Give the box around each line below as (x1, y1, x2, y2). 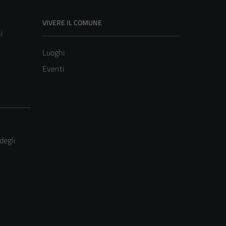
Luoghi (42, 46, 65, 59)
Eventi (42, 63, 64, 75)
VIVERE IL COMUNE (42, 17, 102, 28)
